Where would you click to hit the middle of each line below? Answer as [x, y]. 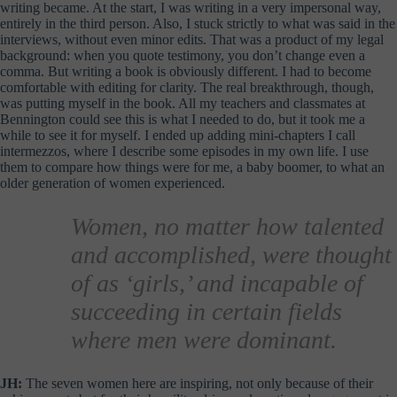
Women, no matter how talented [227, 226]
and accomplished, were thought [231, 254]
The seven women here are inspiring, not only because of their [198, 383]
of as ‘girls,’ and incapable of [217, 283]
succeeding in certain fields [206, 311]
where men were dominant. [204, 339]
